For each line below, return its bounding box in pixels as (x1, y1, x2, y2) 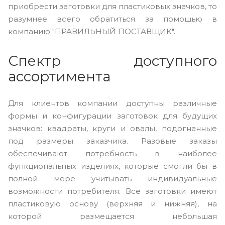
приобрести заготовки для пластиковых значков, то (8, 1, 217, 11)
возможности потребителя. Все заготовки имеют (8, 186, 217, 196)
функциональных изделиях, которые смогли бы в (8, 161, 217, 171)
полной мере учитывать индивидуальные (8, 173, 217, 183)
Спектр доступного (8, 52, 217, 69)
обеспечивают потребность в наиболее (8, 148, 217, 158)
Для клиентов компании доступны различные (8, 98, 217, 108)
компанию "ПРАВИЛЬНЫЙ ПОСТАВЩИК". (8, 26, 175, 36)
